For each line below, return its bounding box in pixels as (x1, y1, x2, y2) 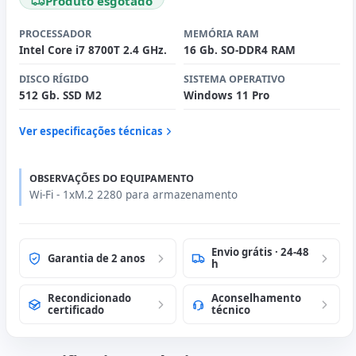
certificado (48, 303, 104, 318)
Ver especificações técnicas (19, 123, 163, 138)
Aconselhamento (211, 291, 301, 306)
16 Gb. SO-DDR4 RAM (184, 43, 296, 58)
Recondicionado (48, 291, 131, 306)
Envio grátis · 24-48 (211, 245, 309, 260)
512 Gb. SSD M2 (19, 88, 102, 103)
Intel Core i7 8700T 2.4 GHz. (19, 43, 167, 58)
